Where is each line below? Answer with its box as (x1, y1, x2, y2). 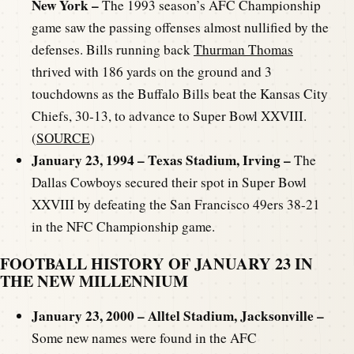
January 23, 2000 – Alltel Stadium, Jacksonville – (32, 306, 324, 326)
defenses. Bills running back (32, 40, 194, 58)
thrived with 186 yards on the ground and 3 (32, 62, 272, 81)
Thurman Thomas (194, 40, 293, 58)
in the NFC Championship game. (32, 217, 215, 235)
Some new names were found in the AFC (32, 329, 257, 348)
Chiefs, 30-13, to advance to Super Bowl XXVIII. (32, 106, 307, 125)
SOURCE (36, 128, 90, 147)
